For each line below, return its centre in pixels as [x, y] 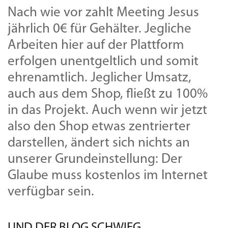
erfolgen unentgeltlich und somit [103, 62]
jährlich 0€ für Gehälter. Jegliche [99, 29]
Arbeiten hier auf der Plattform [96, 45]
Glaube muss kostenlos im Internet [108, 176]
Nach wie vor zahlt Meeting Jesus [103, 13]
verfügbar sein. [51, 192]
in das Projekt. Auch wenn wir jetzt [107, 110]
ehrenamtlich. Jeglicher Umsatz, [99, 78]
